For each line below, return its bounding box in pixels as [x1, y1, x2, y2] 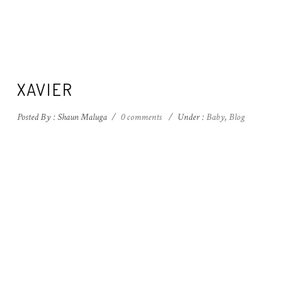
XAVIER [17, 78, 73, 100]
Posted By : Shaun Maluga [17, 111, 107, 123]
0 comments [121, 111, 162, 123]
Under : [177, 111, 204, 123]
